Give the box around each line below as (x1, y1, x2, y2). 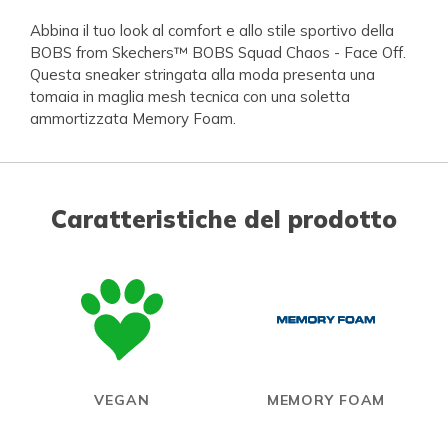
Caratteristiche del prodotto (51, 203, 397, 234)
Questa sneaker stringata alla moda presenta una (30, 64, 375, 84)
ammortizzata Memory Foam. (30, 108, 236, 128)
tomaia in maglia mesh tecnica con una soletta (30, 86, 350, 106)
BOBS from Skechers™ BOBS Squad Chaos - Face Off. (30, 42, 406, 62)
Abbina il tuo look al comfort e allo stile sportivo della (30, 20, 394, 40)
